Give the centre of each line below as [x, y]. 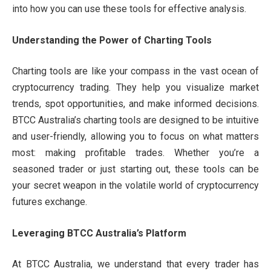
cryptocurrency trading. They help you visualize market [135, 88]
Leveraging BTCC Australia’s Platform [99, 233]
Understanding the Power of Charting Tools [112, 40]
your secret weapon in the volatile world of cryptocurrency [135, 186]
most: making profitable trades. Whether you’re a [135, 153]
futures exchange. [50, 202]
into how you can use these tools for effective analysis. [129, 8]
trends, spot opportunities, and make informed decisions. [135, 104]
